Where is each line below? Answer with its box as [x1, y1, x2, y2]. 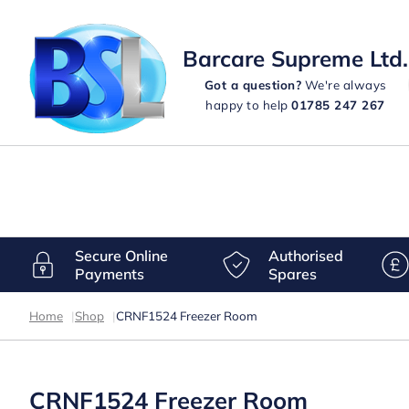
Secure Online [75, 246, 168, 265]
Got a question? [204, 77, 301, 92]
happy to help [205, 97, 292, 112]
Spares [268, 265, 318, 283]
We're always [301, 77, 387, 92]
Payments [75, 265, 144, 283]
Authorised [268, 246, 344, 265]
